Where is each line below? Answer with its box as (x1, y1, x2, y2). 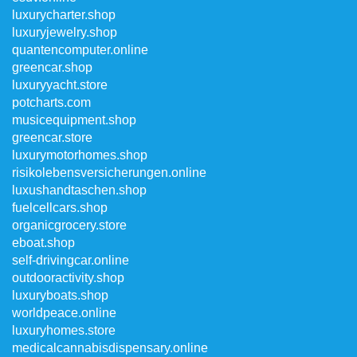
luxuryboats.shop (12, 288, 108, 302)
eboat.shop (12, 236, 75, 249)
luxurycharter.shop (12, 8, 116, 22)
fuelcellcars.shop (12, 201, 108, 214)
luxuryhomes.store (12, 324, 116, 337)
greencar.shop (12, 61, 92, 74)
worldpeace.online (12, 306, 116, 320)
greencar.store (12, 131, 92, 144)
